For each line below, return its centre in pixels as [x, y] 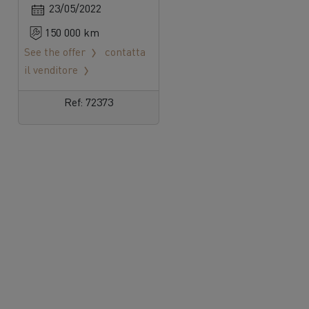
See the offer [55, 52]
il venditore [51, 70]
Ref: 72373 [89, 102]
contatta [126, 52]
